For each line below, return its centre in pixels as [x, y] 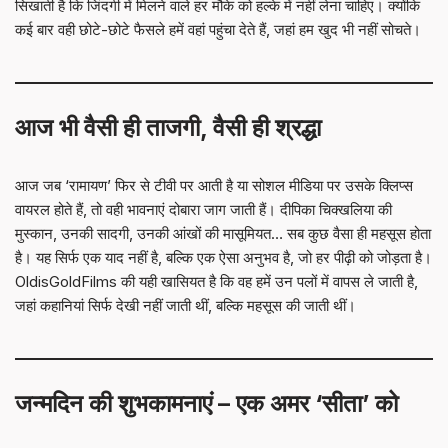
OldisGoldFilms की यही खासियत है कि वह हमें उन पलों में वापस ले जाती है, [216, 281]
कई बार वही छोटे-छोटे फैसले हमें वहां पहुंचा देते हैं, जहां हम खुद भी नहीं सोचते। [218, 29]
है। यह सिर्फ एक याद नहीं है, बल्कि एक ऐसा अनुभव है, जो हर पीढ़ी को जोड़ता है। [223, 257]
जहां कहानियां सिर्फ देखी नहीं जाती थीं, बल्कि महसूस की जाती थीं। [185, 305]
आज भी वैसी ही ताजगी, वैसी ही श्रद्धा [168, 127]
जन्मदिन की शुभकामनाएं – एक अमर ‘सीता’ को [206, 403]
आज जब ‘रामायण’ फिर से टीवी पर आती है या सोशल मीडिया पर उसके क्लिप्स [214, 185]
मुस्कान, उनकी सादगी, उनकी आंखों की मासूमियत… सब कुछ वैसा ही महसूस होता [223, 233]
